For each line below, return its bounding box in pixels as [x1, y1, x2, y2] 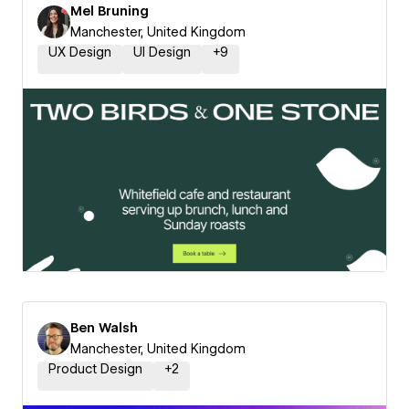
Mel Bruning [70, 4, 149, 18]
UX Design [48, 45, 111, 59]
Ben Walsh [70, 320, 138, 335]
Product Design [48, 362, 142, 376]
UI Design [133, 45, 191, 59]
